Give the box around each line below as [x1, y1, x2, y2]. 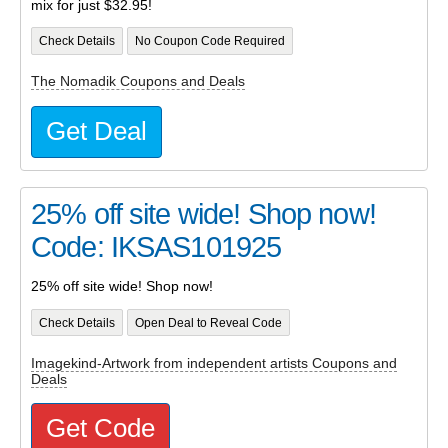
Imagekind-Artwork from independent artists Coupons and [31, 354, 397, 371]
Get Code [46, 414, 155, 443]
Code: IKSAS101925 [31, 230, 282, 263]
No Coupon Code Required [134, 35, 285, 48]
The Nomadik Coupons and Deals [31, 73, 245, 90]
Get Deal [46, 116, 147, 145]
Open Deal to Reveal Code [134, 316, 282, 329]
